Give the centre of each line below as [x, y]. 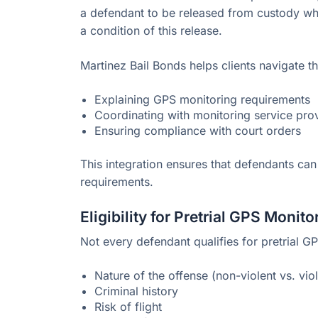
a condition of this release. [151, 31]
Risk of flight [128, 306]
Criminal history [136, 291]
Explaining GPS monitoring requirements [202, 100]
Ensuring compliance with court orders [198, 131]
